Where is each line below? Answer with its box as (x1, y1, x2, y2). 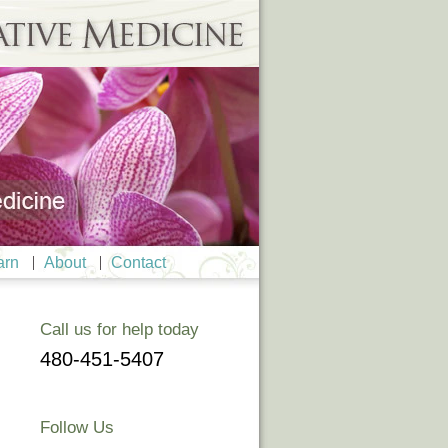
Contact (110, 254, 166, 271)
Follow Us (40, 418, 115, 437)
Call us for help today (40, 320, 200, 339)
